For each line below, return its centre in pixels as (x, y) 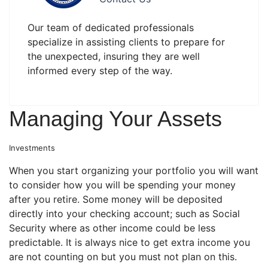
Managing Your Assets (115, 118)
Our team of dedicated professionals (111, 27)
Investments (32, 147)
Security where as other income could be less (112, 228)
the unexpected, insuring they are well (114, 56)
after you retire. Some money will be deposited (116, 199)
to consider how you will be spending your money (122, 185)
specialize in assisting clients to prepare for (126, 42)
